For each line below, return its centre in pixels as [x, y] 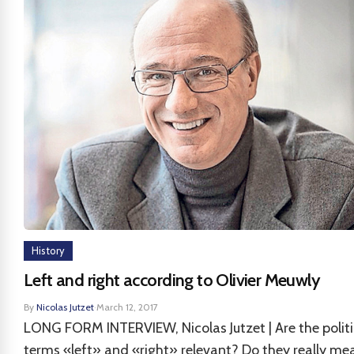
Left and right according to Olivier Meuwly [172, 280]
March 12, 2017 [127, 307]
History [48, 250]
